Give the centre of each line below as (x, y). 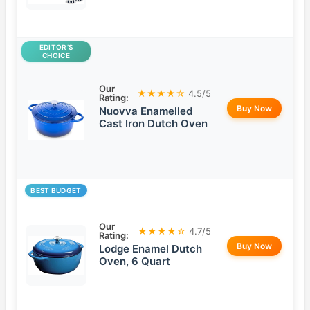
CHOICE (56, 56)
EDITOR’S (56, 47)
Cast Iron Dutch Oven (153, 124)
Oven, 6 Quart (135, 262)
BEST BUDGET (56, 191)
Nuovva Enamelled (146, 111)
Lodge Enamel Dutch (151, 249)
